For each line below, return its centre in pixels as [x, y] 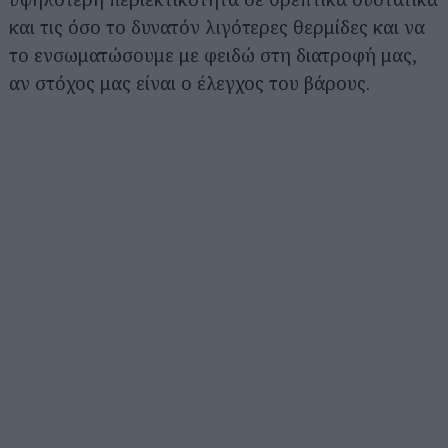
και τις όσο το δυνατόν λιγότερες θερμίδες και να [217, 27]
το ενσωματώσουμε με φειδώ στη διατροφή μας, [213, 55]
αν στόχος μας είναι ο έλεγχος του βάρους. [189, 83]
